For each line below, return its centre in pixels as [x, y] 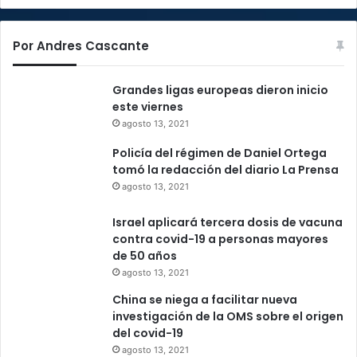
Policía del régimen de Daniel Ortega [220, 153]
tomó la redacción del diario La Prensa [226, 169]
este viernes [148, 107]
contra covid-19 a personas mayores [220, 239]
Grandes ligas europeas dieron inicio [220, 90]
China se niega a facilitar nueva [205, 299]
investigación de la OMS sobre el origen [228, 316]
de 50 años [145, 256]
